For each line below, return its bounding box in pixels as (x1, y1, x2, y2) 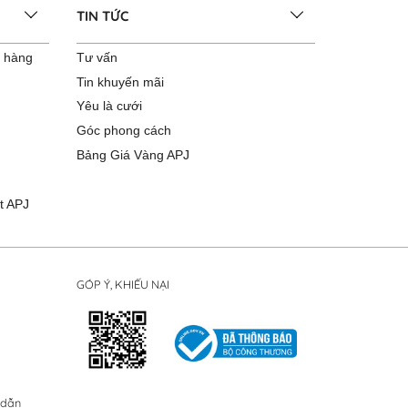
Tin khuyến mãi (76, 74, 164, 89)
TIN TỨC (76, 7, 128, 25)
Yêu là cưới (76, 98, 142, 114)
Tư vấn (76, 49, 117, 65)
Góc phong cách (76, 123, 171, 138)
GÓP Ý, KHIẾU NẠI (76, 276, 169, 291)
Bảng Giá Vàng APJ (76, 147, 189, 162)
